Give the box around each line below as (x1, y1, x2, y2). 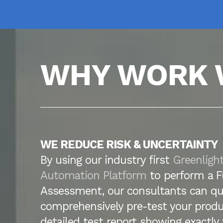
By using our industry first (40, 153, 173, 167)
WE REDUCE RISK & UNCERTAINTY (40, 138, 218, 151)
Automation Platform (40, 169, 150, 182)
